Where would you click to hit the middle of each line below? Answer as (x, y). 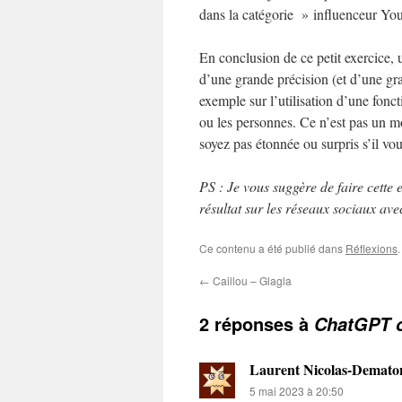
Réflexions (371, 248)
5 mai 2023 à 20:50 (297, 391)
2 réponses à (257, 323)
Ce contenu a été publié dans (272, 248)
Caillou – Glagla (251, 280)
